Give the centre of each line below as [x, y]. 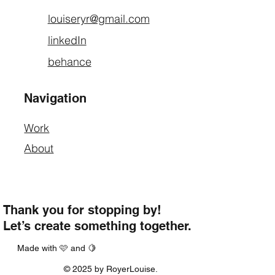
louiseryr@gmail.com [99, 18]
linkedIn [67, 40]
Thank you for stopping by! [83, 210]
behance [69, 61]
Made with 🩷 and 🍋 [57, 248]
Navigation [56, 99]
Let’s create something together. [98, 226]
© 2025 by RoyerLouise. [110, 269]
